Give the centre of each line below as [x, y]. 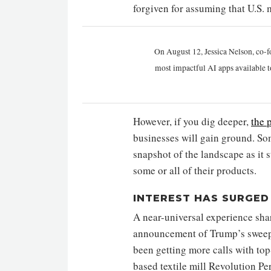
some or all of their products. [195, 170]
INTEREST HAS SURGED [201, 198]
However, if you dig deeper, [192, 121]
